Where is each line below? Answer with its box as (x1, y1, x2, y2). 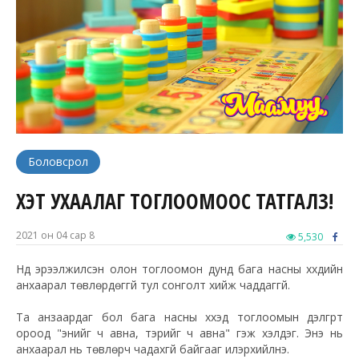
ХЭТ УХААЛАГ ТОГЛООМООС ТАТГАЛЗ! (16, 187, 333, 216)
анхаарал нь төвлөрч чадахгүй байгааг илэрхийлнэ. (16, 341, 289, 357)
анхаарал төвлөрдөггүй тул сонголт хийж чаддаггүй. (16, 277, 290, 293)
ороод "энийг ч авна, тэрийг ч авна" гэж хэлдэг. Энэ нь (16, 325, 343, 341)
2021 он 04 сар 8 (16, 228, 95, 243)
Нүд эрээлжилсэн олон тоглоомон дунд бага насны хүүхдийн (16, 261, 343, 277)
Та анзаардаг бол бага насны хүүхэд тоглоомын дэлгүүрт (16, 309, 343, 325)
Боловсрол (28, 154, 88, 170)
